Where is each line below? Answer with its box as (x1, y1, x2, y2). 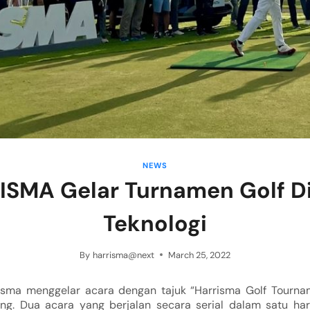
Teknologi (103, 209, 207, 239)
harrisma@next (92, 248, 154, 261)
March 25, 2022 (167, 248, 230, 261)
